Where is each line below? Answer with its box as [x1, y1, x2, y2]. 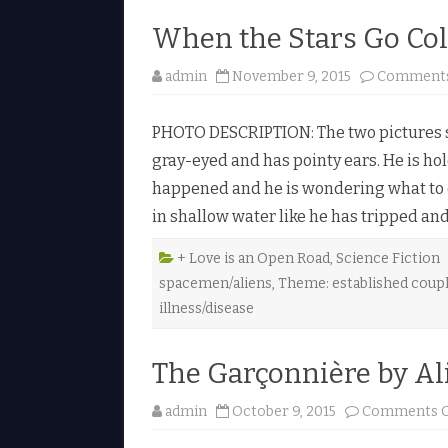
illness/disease [159, 299, 254, 317]
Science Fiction [336, 249, 440, 267]
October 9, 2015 [232, 402, 336, 420]
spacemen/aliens [159, 274, 272, 292]
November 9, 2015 [232, 67, 351, 85]
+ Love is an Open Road [177, 249, 330, 267]
